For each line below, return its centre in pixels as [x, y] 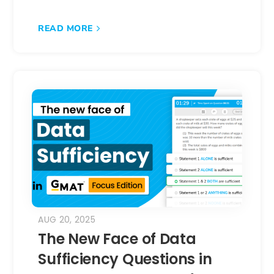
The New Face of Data [117, 239]
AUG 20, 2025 [67, 219]
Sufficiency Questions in [125, 259]
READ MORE [65, 28]
